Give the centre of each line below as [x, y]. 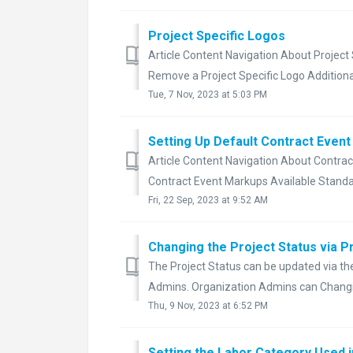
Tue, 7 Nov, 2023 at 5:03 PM [208, 94]
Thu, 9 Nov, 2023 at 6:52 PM [208, 305]
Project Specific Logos [217, 35]
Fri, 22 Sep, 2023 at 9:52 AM [208, 200]
